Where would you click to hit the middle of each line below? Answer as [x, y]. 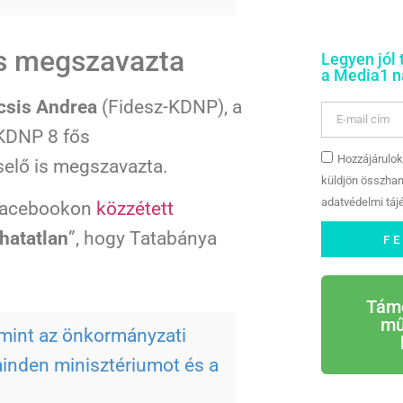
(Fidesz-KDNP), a [170, 107]
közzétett [135, 209]
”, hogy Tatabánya [143, 239]
